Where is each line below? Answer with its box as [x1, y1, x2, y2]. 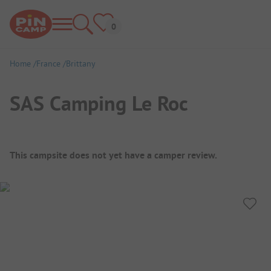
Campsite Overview [10, 137, 138, 158]
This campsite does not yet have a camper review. [10, 148, 217, 162]
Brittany [66, 58, 96, 69]
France [36, 58, 60, 69]
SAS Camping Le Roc [10, 90, 188, 117]
